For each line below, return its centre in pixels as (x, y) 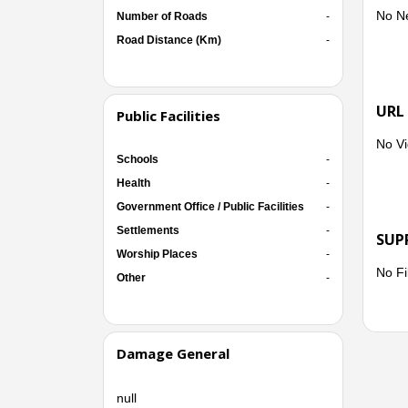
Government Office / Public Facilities (210, 206)
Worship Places (157, 254)
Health (133, 183)
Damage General (173, 353)
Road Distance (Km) (168, 40)
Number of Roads (162, 16)
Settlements (148, 230)
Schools (137, 159)
